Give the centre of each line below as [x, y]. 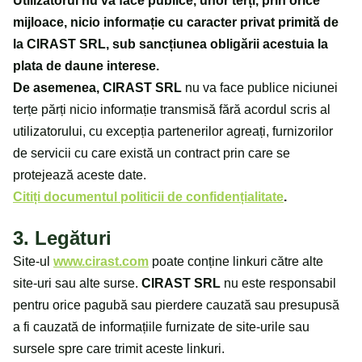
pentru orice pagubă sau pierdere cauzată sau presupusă [176, 305]
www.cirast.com [101, 262]
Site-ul [33, 262]
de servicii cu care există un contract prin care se [152, 153]
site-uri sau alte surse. [77, 284]
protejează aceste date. [80, 175]
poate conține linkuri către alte [236, 262]
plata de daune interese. [86, 65]
